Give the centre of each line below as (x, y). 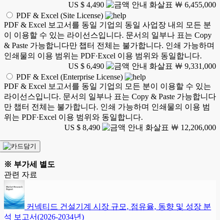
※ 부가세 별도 (29, 165)
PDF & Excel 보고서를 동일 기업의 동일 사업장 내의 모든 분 (108, 25)
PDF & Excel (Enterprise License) (69, 77)
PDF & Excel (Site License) (60, 16)
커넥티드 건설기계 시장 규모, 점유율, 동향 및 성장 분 (119, 207)
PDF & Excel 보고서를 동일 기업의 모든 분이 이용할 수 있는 (108, 86)
